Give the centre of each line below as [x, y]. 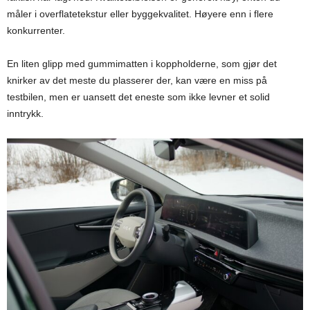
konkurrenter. [36, 30]
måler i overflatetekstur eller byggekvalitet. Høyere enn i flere [140, 13]
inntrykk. [25, 113]
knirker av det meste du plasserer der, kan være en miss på [137, 80]
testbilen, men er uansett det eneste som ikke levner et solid [138, 97]
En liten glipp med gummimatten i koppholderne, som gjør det [142, 63]
